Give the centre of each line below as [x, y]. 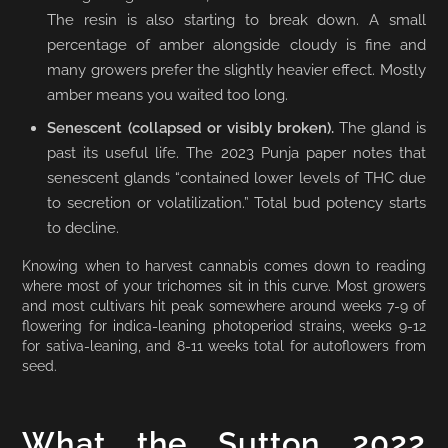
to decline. [83, 227]
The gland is [380, 127]
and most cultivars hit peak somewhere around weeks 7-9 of [224, 305]
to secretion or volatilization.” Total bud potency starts [236, 202]
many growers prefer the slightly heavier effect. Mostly [236, 69]
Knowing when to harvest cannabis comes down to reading [224, 265]
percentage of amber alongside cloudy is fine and [236, 44]
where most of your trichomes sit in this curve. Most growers [224, 285]
